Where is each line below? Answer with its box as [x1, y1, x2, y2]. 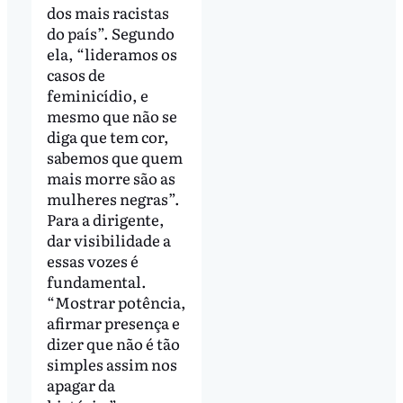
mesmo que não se [46, 103, 177, 127]
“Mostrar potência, [46, 290, 186, 313]
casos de [46, 62, 105, 85]
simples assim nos [46, 352, 177, 375]
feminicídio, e [46, 83, 148, 106]
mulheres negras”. [46, 186, 180, 210]
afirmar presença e [46, 310, 180, 334]
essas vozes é [46, 248, 139, 272]
